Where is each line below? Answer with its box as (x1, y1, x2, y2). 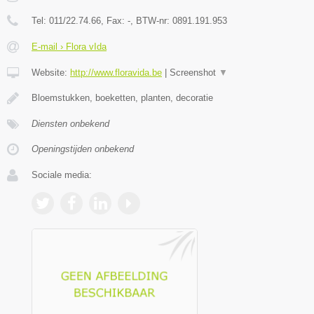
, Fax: (101, 15, 128, 27)
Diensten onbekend (32, 118, 109, 130)
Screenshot (170, 67, 219, 78)
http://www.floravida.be (70, 67, 162, 78)
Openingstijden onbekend (32, 144, 134, 155)
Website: (32, 67, 70, 78)
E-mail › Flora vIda (32, 41, 107, 53)
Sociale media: (32, 170, 92, 181)
